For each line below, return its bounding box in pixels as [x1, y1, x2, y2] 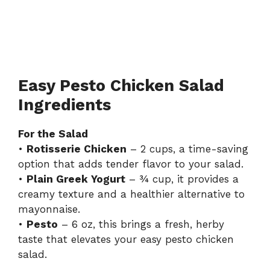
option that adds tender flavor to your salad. [18, 157, 243, 170]
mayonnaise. [18, 202, 80, 215]
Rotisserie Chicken [27, 142, 127, 155]
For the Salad [18, 127, 88, 140]
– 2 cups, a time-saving [127, 142, 248, 155]
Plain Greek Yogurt [27, 172, 125, 185]
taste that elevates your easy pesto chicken [18, 233, 234, 245]
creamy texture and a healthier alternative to [18, 187, 245, 200]
